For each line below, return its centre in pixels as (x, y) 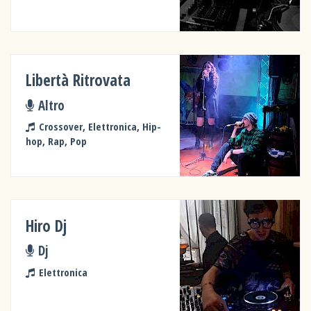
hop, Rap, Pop (57, 141)
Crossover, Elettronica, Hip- (100, 127)
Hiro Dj (47, 226)
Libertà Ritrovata (78, 81)
